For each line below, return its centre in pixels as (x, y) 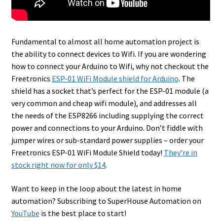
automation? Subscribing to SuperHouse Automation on (106, 201)
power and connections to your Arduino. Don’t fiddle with (107, 128)
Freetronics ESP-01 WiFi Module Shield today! (87, 152)
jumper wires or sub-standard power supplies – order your (107, 140)
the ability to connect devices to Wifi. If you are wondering (109, 54)
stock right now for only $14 (58, 165)
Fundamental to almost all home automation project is (105, 41)
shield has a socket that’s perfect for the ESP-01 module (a (110, 91)
